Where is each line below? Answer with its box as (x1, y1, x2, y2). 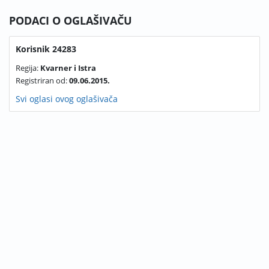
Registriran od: (16, 75, 69, 86)
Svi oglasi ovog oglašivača (16, 93, 118, 104)
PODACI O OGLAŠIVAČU (9, 13, 132, 28)
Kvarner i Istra (40, 62, 96, 73)
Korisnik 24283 (16, 43, 76, 55)
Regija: (16, 62, 40, 73)
